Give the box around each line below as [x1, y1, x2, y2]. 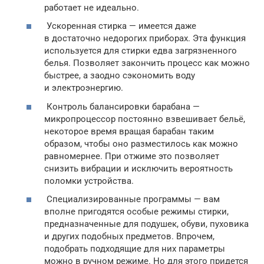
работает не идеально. [44, 2, 139, 13]
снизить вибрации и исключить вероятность [44, 163, 233, 174]
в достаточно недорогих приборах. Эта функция [44, 33, 246, 44]
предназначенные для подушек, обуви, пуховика [44, 219, 249, 229]
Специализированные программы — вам [44, 194, 220, 204]
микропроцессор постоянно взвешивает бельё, [44, 113, 245, 124]
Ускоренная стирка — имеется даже [44, 21, 196, 31]
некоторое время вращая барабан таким [44, 126, 214, 137]
